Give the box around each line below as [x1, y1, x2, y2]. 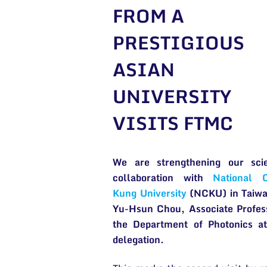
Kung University [113, 185, 187, 201]
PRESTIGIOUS [113, 28, 244, 57]
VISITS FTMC [113, 108, 233, 138]
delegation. [113, 232, 164, 247]
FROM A [113, 1, 184, 30]
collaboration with [113, 170, 213, 185]
